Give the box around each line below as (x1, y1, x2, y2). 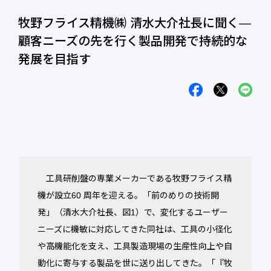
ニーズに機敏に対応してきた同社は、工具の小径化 (38, 224, 232, 235)
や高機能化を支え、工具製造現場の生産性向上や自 (38, 241, 232, 252)
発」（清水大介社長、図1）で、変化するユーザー (38, 207, 228, 218)
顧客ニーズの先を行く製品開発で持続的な (18, 34, 248, 48)
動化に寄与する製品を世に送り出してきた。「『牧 (38, 258, 232, 269)
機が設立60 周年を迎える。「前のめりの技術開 (38, 191, 219, 201)
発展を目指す (18, 53, 91, 67)
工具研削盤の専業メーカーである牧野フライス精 (38, 174, 232, 184)
